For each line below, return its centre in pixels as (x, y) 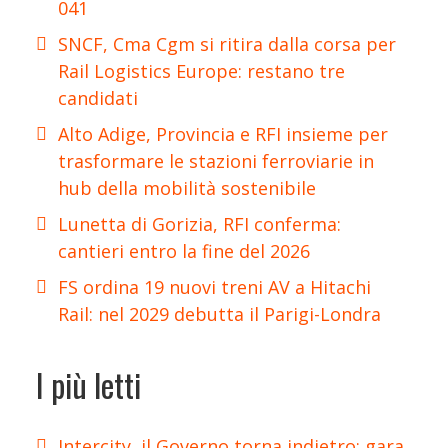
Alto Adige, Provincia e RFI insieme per (223, 134)
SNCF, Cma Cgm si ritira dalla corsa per (227, 44)
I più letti (88, 384)
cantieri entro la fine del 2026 (184, 251)
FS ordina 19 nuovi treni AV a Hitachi (214, 287)
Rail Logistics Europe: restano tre (201, 71)
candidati (98, 98)
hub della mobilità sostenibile (187, 188)
